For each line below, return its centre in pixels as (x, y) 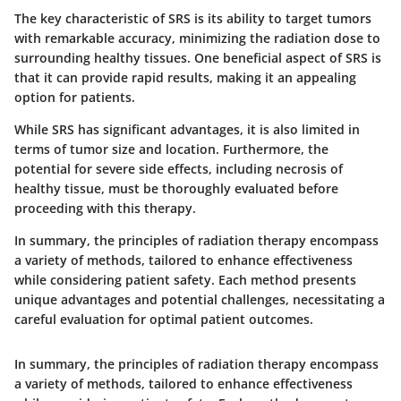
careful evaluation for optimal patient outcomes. (164, 319)
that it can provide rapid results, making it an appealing (185, 77)
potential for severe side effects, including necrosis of (179, 168)
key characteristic (94, 18)
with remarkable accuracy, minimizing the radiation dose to (197, 38)
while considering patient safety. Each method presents (185, 279)
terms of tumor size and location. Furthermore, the (171, 149)
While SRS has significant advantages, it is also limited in (187, 129)
